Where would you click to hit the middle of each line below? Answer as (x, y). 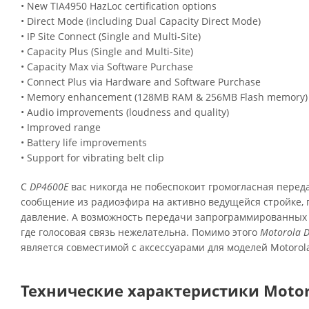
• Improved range (61, 127)
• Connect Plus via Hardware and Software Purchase (141, 82)
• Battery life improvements (84, 142)
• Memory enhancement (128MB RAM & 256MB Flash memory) (164, 97)
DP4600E (49, 187)
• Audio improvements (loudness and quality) (125, 112)
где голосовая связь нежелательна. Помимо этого (140, 232)
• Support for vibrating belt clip (92, 158)
